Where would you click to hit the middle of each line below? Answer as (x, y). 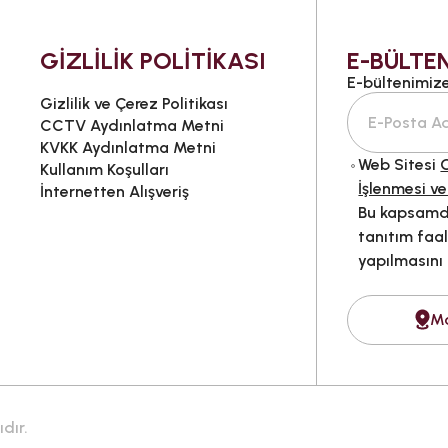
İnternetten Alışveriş (114, 191)
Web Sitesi (399, 164)
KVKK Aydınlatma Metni (127, 147)
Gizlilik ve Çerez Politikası (133, 103)
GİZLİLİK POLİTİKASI (152, 60)
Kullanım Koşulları (104, 169)
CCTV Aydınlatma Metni (131, 125)
